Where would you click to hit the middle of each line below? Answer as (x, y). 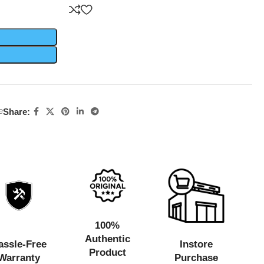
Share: (16, 111)
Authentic (107, 239)
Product (107, 253)
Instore (196, 244)
